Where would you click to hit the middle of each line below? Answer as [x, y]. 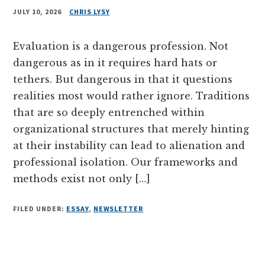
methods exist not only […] [82, 178]
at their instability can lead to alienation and [129, 145]
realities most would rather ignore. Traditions [132, 96]
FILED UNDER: [40, 208]
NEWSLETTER [118, 208]
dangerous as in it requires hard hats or [115, 62]
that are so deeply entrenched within [109, 112]
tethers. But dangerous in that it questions [123, 79]
